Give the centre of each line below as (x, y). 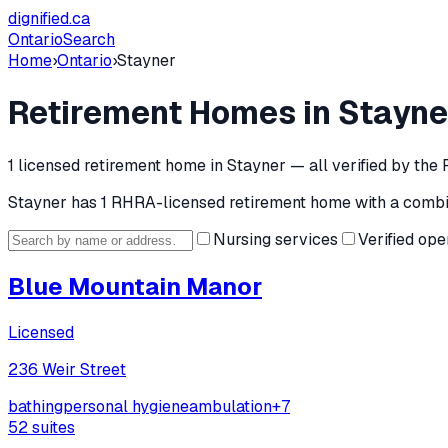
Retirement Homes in (173, 113)
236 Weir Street (67, 369)
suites (51, 427)
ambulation (230, 406)
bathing (35, 406)
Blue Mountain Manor (135, 286)
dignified (38, 18)
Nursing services (275, 239)
